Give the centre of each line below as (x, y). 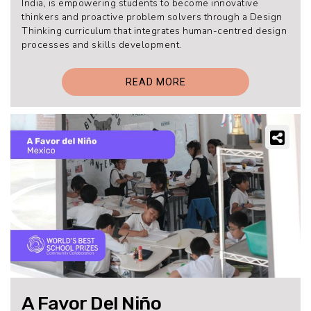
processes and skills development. (102, 44)
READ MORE (155, 82)
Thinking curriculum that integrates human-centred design (154, 31)
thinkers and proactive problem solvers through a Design (152, 17)
